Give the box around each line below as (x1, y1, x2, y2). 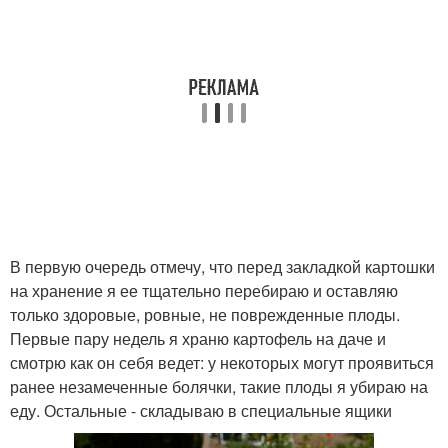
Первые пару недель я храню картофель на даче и (10, 327, 386, 350)
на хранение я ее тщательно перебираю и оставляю (10, 279, 398, 302)
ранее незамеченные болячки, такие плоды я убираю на (10, 375, 428, 398)
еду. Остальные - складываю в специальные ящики (10, 399, 392, 422)
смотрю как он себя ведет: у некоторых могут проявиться (10, 351, 434, 374)
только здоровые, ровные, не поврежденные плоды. (10, 303, 400, 326)
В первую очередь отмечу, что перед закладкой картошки (10, 255, 435, 278)
